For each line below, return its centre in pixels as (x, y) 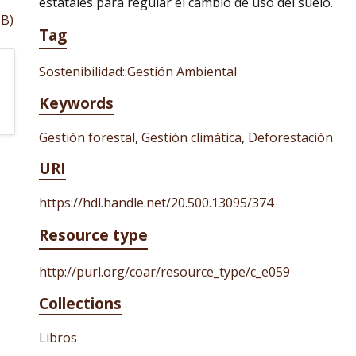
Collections (80, 303)
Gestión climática (192, 137)
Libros (58, 338)
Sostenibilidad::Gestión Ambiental (138, 72)
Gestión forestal (87, 137)
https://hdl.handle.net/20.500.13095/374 (156, 203)
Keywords (76, 103)
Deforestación (290, 137)
